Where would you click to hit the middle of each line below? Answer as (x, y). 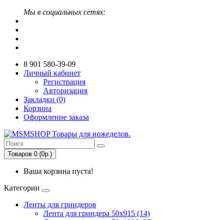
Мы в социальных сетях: (65, 12)
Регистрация (64, 82)
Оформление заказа (56, 117)
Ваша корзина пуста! (58, 171)
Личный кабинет (52, 73)
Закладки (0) (44, 99)
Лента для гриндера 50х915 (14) (96, 213)
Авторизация (65, 91)
